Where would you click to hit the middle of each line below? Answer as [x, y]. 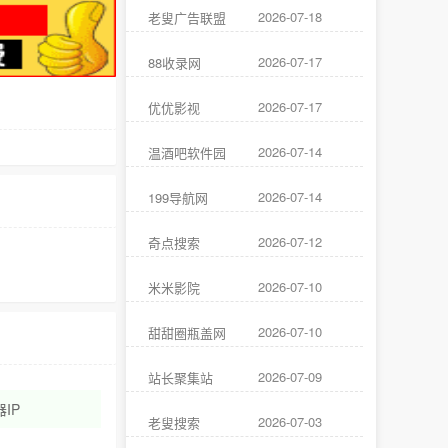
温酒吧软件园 [187, 152]
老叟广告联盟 [187, 17]
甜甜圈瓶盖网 [187, 332]
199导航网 [178, 197]
